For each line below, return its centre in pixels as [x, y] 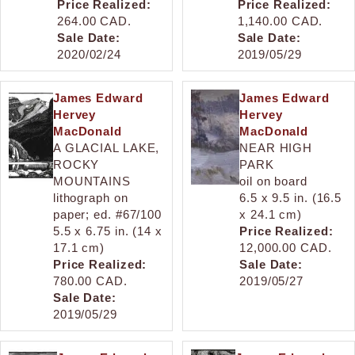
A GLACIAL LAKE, [106, 147]
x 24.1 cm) [271, 214]
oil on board [273, 181]
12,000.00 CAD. [286, 247]
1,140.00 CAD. [280, 21]
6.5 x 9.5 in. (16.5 [291, 197]
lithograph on [90, 197]
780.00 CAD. [90, 281]
